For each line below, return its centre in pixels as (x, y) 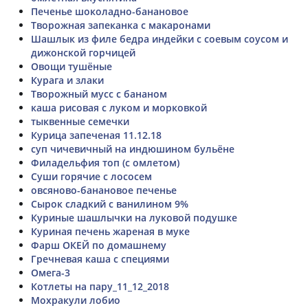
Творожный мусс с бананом (99, 93)
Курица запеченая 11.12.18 (96, 135)
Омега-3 (51, 272)
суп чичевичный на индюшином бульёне (133, 148)
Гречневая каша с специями (100, 258)
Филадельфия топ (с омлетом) (105, 162)
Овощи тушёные (71, 66)
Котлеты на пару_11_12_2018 (100, 286)
